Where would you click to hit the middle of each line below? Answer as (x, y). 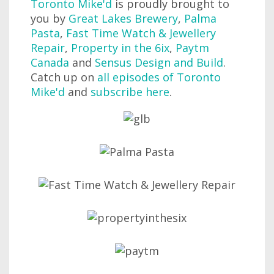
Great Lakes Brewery (123, 19)
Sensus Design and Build (159, 63)
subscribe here (130, 92)
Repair (48, 48)
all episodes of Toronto (159, 77)
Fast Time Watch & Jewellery (141, 33)
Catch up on (64, 77)
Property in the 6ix (120, 48)
